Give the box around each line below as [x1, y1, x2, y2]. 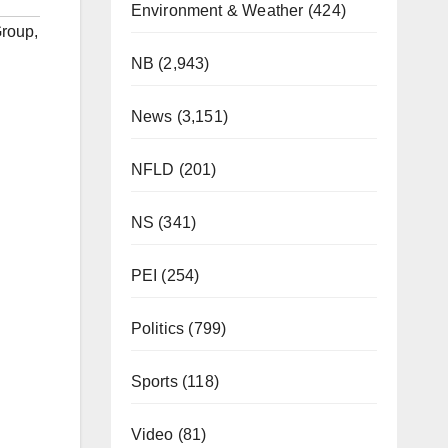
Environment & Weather [130, 2, 304, 19]
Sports [130, 373, 178, 390]
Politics [130, 320, 185, 337]
